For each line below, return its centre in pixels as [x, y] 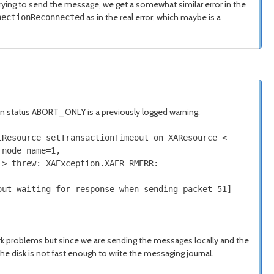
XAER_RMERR [129, 163]
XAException [73, 163]
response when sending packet [144, 189]
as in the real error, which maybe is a [153, 17]
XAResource [193, 138]
